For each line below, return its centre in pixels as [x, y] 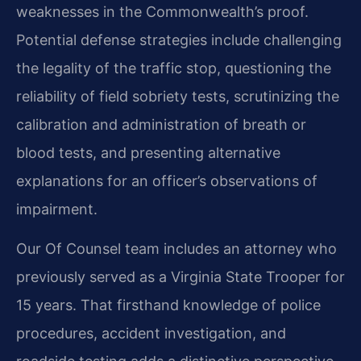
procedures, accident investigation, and [151, 334]
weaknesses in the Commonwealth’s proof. [162, 11]
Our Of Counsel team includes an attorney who [176, 249]
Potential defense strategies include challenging [179, 39]
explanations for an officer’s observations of [167, 180]
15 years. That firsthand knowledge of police [168, 305]
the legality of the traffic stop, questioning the [174, 68]
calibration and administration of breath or [161, 124]
